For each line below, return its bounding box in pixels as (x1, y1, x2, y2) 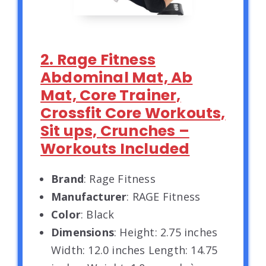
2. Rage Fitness (40, 49, 156, 70)
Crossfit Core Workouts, (40, 102, 226, 123)
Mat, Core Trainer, (40, 84, 181, 106)
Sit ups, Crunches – (40, 120, 189, 141)
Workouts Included (40, 138, 190, 159)
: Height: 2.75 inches (114, 224, 218, 239)
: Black (81, 207, 115, 221)
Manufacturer (51, 189, 127, 204)
